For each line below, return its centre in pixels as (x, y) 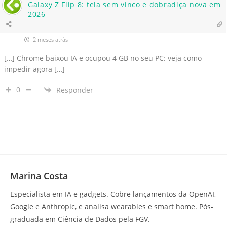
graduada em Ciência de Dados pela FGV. (80, 219)
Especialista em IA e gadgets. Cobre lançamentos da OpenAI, (113, 194)
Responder (75, 90)
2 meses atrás (50, 40)
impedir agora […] (34, 69)
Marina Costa (39, 176)
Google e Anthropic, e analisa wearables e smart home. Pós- (112, 207)
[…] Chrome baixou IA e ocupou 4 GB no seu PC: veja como (103, 58)
